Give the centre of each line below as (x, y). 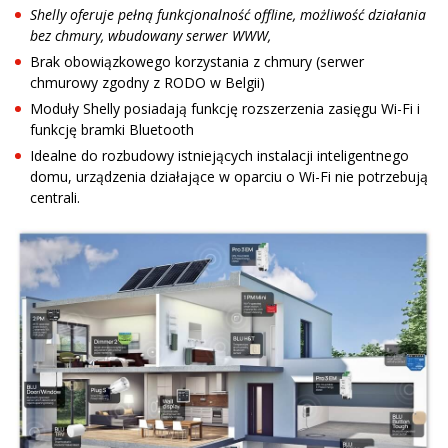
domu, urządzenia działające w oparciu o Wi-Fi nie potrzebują (229, 176)
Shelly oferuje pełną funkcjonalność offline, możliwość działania (228, 14)
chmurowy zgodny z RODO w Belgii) (147, 82)
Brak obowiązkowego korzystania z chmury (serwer (197, 61)
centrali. (55, 197)
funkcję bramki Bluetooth (112, 129)
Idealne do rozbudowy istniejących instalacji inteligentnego (219, 155)
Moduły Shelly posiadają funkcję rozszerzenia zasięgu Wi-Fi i (225, 108)
